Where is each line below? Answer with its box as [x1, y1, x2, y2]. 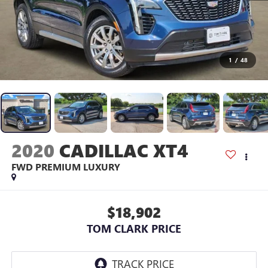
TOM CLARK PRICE [87, 221, 181, 236]
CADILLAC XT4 [59, 138, 188, 163]
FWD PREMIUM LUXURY [11, 160, 120, 173]
